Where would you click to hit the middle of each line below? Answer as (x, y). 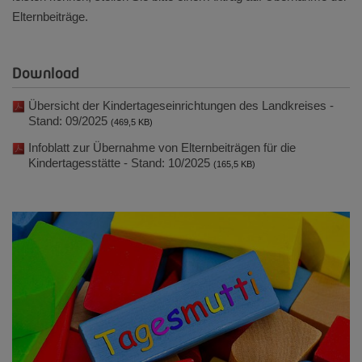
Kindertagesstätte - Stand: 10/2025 (121, 162)
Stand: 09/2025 (69, 121)
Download (46, 74)
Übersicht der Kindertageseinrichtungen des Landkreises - (181, 106)
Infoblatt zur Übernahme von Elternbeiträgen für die (162, 147)
